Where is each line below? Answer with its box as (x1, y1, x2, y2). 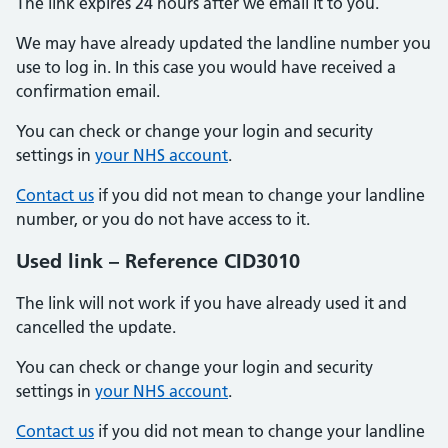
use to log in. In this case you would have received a (16, 57, 396, 77)
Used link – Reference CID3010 (16, 249, 300, 273)
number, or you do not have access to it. (16, 209, 310, 229)
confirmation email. (16, 81, 160, 101)
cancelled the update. (16, 317, 176, 337)
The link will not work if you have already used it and (16, 293, 407, 313)
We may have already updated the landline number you (16, 33, 431, 53)
